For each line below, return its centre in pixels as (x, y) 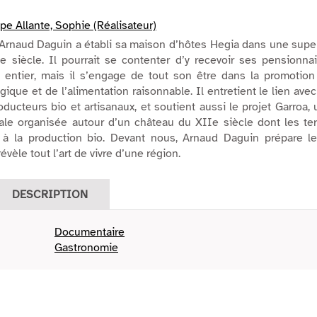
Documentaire (90, 232)
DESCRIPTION (50, 195)
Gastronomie (86, 248)
